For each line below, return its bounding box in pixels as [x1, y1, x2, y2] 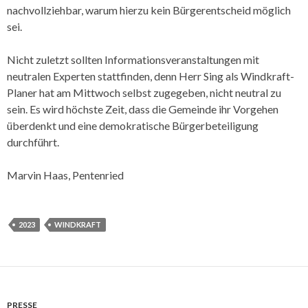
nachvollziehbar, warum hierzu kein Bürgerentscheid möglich [7, 3, 291, 16]
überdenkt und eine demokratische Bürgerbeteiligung [7, 118, 258, 132]
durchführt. [7, 135, 59, 148]
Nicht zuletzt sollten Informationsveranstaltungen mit [7, 52, 259, 66]
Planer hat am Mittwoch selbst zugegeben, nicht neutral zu [7, 85, 281, 99]
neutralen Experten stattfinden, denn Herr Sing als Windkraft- [7, 69, 294, 82]
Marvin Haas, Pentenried [7, 168, 124, 181]
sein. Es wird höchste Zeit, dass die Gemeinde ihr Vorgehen [7, 102, 278, 115]
